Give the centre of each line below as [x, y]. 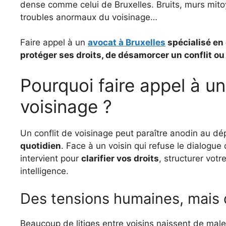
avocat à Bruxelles [127, 42]
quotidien [41, 146]
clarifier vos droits [120, 158]
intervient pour [51, 158]
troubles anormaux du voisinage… [90, 17]
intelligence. [44, 171]
